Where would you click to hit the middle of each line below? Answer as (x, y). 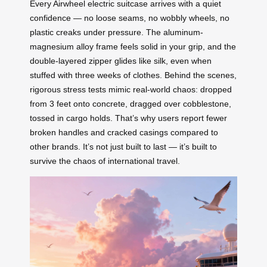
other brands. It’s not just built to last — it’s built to (123, 146)
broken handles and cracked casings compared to (124, 132)
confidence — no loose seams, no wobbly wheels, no (130, 18)
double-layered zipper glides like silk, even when (121, 60)
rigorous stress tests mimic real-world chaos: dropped (131, 89)
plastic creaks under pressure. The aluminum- (117, 32)
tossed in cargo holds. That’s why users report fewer (128, 118)
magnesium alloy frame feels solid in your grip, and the (133, 46)
